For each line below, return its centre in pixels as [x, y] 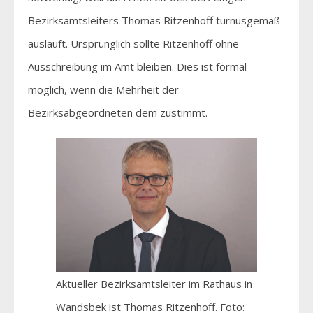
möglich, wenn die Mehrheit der [103, 89]
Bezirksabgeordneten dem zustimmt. [118, 112]
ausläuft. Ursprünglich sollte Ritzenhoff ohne [133, 43]
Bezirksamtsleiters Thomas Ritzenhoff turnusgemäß [154, 20]
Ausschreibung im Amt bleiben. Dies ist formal [137, 66]
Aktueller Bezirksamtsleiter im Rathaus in [154, 283]
